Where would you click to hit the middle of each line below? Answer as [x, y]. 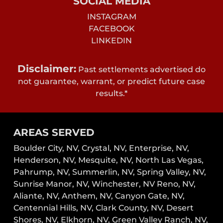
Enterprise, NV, [159, 148]
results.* [111, 94]
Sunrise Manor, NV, [52, 184]
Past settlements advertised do [141, 70]
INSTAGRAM [111, 17]
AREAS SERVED [54, 133]
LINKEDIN [111, 41]
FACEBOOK [111, 29]
